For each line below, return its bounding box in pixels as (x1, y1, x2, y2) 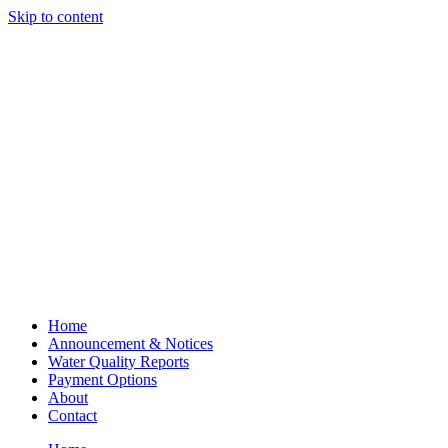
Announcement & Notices (48, 335, 213, 352)
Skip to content (8, 8, 103, 25)
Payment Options (48, 371, 157, 388)
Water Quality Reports (48, 353, 189, 370)
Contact (48, 407, 97, 424)
